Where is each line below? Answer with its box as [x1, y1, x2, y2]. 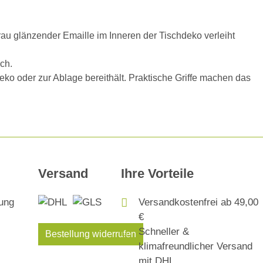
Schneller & [139, 226, 190, 237]
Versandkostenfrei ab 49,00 [139, 197, 259, 208]
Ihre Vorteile [121, 166, 194, 181]
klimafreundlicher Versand [139, 241, 253, 252]
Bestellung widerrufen [45, 229, 136, 239]
